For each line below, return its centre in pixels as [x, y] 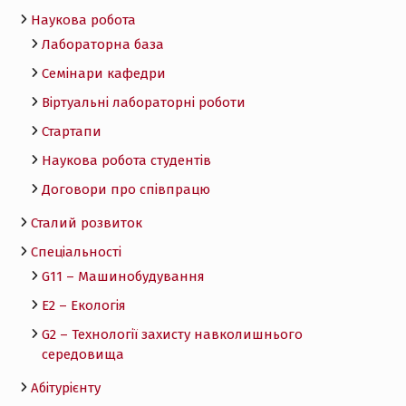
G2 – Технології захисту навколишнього [172, 334]
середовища [82, 354]
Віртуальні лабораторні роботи [143, 102]
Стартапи [71, 131]
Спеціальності [76, 251]
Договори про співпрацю [126, 189]
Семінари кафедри [103, 73]
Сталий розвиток [86, 222]
